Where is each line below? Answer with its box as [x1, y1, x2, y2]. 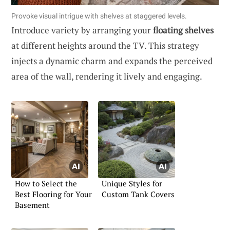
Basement [15, 199, 50, 210]
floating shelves [153, 24, 214, 36]
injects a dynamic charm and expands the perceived [11, 54, 213, 67]
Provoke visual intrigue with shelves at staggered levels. [11, 11, 187, 20]
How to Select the [15, 178, 77, 188]
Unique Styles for [102, 178, 162, 188]
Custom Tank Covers [102, 188, 175, 199]
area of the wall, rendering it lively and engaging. [11, 70, 202, 82]
